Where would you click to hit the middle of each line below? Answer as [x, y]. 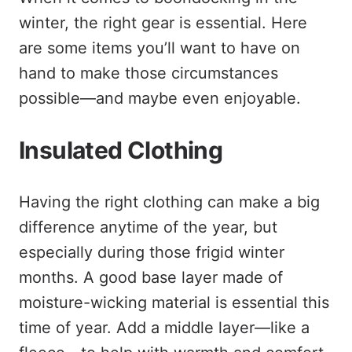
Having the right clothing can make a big [169, 202]
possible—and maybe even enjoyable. [160, 98]
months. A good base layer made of [151, 277]
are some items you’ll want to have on [159, 48]
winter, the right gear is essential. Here [163, 23]
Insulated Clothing [121, 150]
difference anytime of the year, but [148, 227]
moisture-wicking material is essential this [174, 302]
